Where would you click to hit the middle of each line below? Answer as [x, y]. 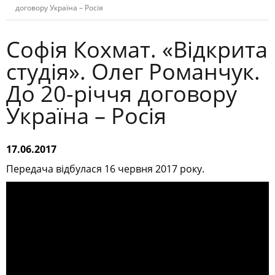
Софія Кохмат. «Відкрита [137, 49]
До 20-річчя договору [122, 93]
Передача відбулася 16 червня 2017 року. [105, 168]
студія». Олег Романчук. [133, 71]
